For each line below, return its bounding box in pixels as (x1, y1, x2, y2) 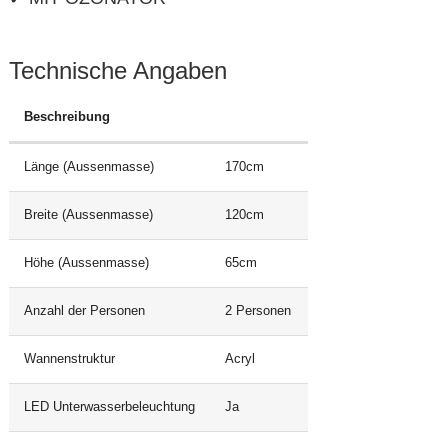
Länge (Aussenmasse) (23, 160, 154, 175)
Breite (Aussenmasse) (23, 208, 153, 223)
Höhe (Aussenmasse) (23, 256, 149, 271)
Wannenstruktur (23, 352, 115, 367)
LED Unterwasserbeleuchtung (23, 400, 195, 415)
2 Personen (224, 304, 291, 319)
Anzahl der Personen (23, 304, 145, 319)
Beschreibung (23, 110, 110, 125)
